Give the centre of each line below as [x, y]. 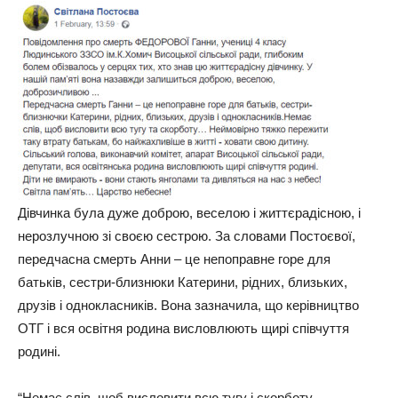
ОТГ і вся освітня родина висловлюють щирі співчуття [183, 328]
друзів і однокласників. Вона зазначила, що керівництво [188, 305]
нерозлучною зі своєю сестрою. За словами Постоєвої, [187, 235]
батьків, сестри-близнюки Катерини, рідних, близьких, [183, 282]
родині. [39, 351]
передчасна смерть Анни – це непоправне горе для [174, 259]
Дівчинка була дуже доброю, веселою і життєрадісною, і [189, 212]
